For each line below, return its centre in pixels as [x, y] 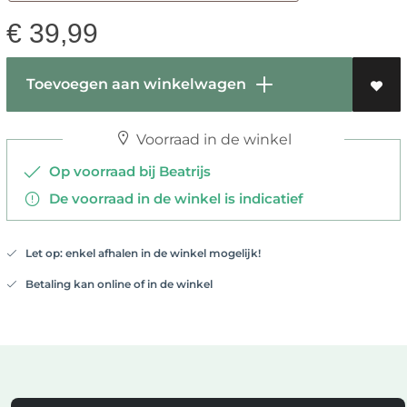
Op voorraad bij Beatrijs [126, 172]
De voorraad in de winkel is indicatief [172, 199]
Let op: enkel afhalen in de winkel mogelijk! [139, 253]
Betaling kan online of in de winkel [114, 284]
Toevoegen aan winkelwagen [134, 84]
